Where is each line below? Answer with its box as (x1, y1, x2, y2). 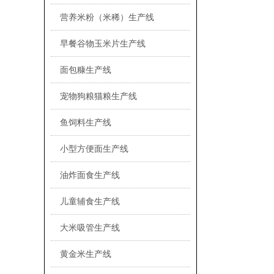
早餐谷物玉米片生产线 (60, 38, 146, 48)
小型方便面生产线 (60, 143, 128, 154)
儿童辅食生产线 (60, 196, 120, 206)
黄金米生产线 (60, 248, 111, 259)
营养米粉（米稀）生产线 (60, 12, 154, 22)
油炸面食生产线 (60, 169, 120, 180)
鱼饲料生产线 (60, 117, 111, 127)
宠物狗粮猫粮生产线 (60, 91, 137, 101)
